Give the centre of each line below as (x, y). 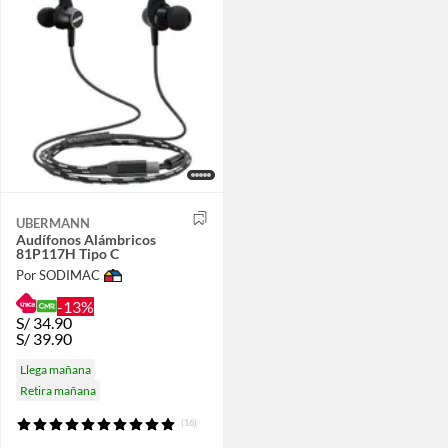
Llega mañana (55, 369)
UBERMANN (53, 222)
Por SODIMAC (58, 275)
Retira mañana (58, 390)
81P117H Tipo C (67, 253)
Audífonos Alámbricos (86, 239)
